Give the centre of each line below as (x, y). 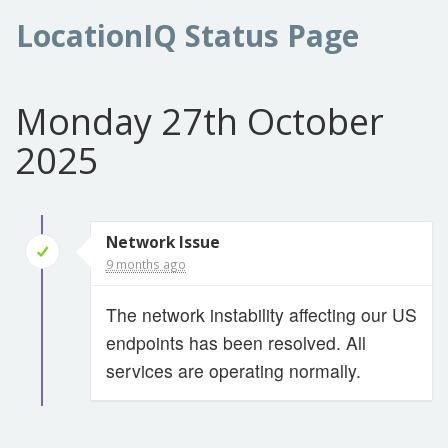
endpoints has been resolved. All (235, 342)
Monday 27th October (199, 121)
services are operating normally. (233, 370)
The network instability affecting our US (261, 314)
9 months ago (145, 264)
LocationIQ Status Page (187, 35)
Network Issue (162, 242)
